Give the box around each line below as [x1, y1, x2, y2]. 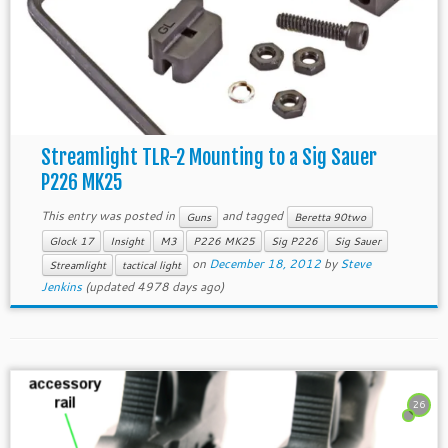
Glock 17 [48, 234, 94, 248]
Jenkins [40, 278, 82, 295]
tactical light [121, 258, 181, 272]
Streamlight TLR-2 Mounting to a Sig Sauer [40, 145, 377, 170]
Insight [109, 234, 144, 248]
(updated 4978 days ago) [81, 278, 224, 295]
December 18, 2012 [208, 254, 321, 272]
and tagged [218, 206, 286, 224]
